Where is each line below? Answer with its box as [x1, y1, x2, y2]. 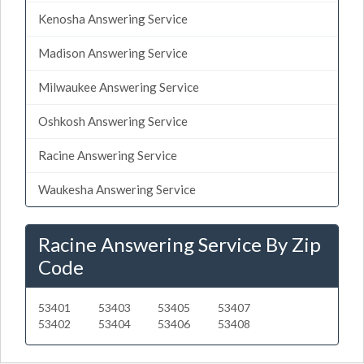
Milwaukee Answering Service [38, 79, 199, 94]
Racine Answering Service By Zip [38, 232, 321, 256]
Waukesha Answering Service [38, 181, 196, 197]
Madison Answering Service [38, 45, 188, 60]
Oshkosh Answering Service [38, 113, 188, 128]
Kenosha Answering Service [38, 11, 188, 26]
